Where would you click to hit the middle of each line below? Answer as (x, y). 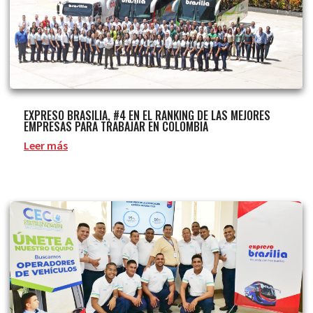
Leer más (46, 146)
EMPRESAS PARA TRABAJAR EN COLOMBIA (116, 127)
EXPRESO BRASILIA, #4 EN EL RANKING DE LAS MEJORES (147, 116)
